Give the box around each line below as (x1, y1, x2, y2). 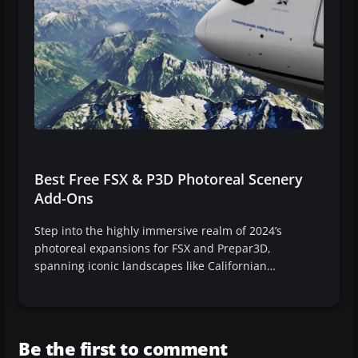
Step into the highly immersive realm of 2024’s (34, 223, 282, 239)
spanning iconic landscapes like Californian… (34, 258, 276, 274)
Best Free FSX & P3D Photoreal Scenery (34, 169, 303, 189)
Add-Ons (34, 189, 93, 209)
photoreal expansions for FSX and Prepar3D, (34, 241, 271, 257)
